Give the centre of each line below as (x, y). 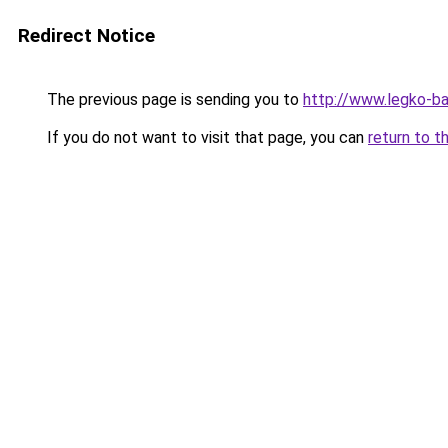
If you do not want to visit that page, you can (205, 137)
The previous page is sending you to (173, 99)
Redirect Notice (86, 35)
